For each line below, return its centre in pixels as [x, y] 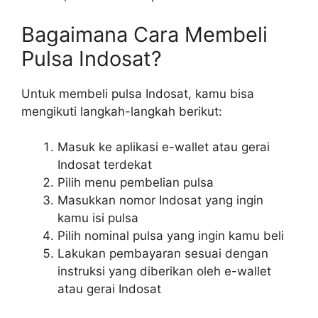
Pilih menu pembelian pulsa [136, 182]
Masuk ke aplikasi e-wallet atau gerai [164, 147]
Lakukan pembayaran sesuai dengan [163, 253]
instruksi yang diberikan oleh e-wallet [164, 271]
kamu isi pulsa [98, 218]
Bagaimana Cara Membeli [144, 34]
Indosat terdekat [105, 165]
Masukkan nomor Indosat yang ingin [160, 200]
